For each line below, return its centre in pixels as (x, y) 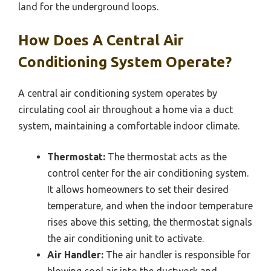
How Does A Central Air (101, 41)
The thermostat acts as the (166, 157)
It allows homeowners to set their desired (138, 190)
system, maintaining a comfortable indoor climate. (129, 126)
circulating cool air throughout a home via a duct (126, 110)
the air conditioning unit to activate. (126, 239)
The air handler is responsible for (177, 255)
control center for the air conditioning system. (148, 173)
